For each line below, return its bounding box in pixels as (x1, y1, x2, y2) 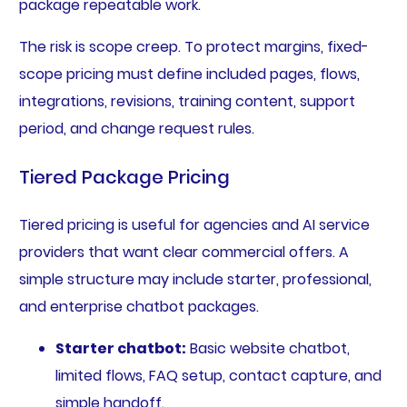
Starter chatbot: (55, 338, 186, 360)
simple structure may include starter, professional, (18, 269, 372, 291)
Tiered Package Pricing (18, 164, 230, 191)
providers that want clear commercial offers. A (18, 242, 349, 263)
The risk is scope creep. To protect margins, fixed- (18, 36, 369, 58)
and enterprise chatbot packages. (18, 296, 259, 318)
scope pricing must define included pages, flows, (18, 64, 360, 85)
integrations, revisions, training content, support (18, 91, 355, 113)
